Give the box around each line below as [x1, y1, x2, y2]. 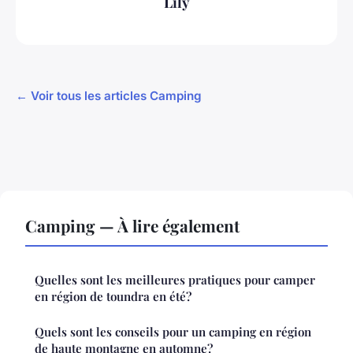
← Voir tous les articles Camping [16, 87, 202, 103]
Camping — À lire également [25, 214, 240, 236]
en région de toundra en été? [35, 288, 191, 304]
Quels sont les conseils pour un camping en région [35, 323, 311, 340]
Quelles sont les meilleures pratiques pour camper [35, 271, 315, 288]
